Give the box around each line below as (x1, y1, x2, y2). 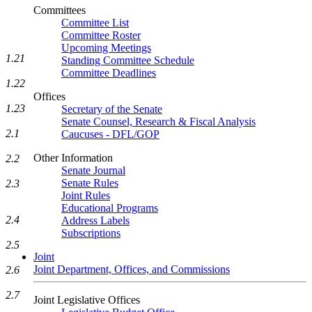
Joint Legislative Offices (33, 294, 140, 306)
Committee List (61, 17, 129, 29)
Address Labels (61, 214, 130, 226)
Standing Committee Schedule (61, 54, 194, 66)
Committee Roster (61, 29, 141, 41)
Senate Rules (61, 177, 118, 189)
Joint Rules (61, 189, 110, 201)
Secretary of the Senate (61, 103, 162, 115)
